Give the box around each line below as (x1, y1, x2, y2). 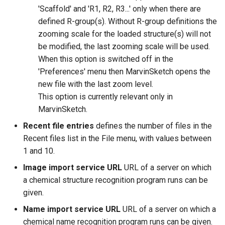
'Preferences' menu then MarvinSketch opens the (38, 67, 210, 76)
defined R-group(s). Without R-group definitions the (38, 17, 217, 26)
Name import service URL (23, 204, 121, 214)
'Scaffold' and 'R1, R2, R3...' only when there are (38, 4, 201, 14)
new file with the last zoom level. (38, 79, 153, 89)
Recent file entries (23, 121, 94, 131)
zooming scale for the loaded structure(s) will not (38, 29, 211, 39)
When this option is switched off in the (38, 54, 173, 64)
